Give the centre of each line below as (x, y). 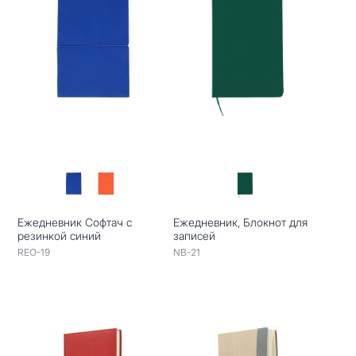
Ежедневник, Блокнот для (240, 222)
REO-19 (34, 252)
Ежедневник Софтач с (75, 222)
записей (194, 235)
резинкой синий (60, 235)
